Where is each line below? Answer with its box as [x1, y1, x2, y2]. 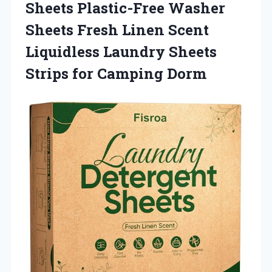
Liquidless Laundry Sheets [25, 41, 217, 61]
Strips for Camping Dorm [25, 63, 206, 83]
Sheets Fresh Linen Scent [25, 19, 209, 39]
